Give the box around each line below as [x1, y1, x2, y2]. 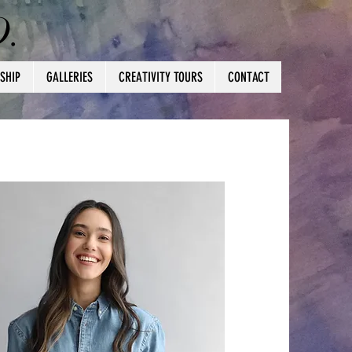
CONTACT [227, 69, 269, 85]
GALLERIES [46, 69, 93, 85]
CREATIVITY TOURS [118, 69, 203, 85]
